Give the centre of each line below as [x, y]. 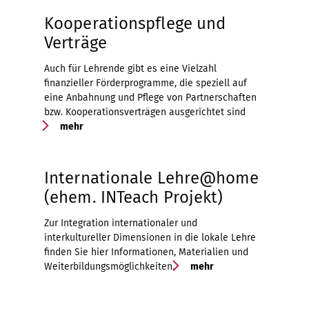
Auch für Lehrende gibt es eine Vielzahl [130, 68]
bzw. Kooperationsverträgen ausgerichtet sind [145, 112]
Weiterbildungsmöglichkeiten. [109, 266]
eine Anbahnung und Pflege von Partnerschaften [150, 97]
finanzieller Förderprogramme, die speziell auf [146, 83]
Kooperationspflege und [135, 23]
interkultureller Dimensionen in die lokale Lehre [150, 237]
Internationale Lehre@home [152, 178]
